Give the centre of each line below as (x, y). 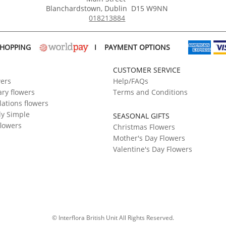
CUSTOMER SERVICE (147, 70)
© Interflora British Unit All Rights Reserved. (113, 218)
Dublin (116, 9)
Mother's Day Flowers (149, 138)
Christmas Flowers (144, 127)
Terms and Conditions (150, 92)
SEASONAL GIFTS (141, 116)
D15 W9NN (150, 9)
